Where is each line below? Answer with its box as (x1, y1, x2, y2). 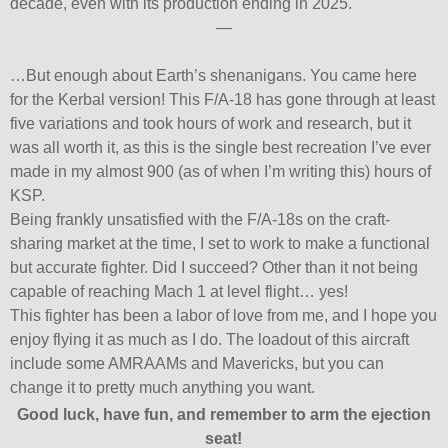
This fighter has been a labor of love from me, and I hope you (10, 307, 438, 325)
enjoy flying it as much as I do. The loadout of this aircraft (10, 331, 410, 349)
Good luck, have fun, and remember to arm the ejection (16, 406, 431, 424)
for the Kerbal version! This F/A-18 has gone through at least (10, 91, 436, 109)
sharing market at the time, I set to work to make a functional (10, 235, 431, 253)
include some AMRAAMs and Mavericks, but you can (10, 355, 385, 373)
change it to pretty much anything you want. (10, 379, 316, 397)
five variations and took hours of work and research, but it (10, 115, 412, 133)
